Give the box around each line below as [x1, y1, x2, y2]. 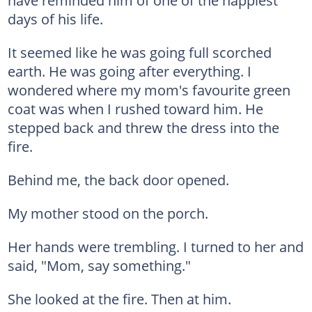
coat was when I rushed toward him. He [7, 99, 263, 118]
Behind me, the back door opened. [7, 170, 229, 189]
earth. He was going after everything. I [7, 61, 251, 81]
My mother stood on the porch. [7, 203, 208, 223]
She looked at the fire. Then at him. [7, 289, 231, 309]
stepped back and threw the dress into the [7, 118, 279, 137]
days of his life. [7, 9, 103, 29]
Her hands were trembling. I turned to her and [7, 237, 304, 256]
